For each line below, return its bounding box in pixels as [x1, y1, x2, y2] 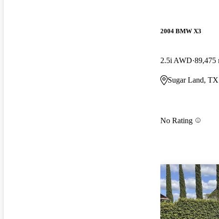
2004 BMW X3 [160, 27, 201, 35]
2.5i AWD [160, 56, 192, 65]
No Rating [160, 116, 193, 125]
